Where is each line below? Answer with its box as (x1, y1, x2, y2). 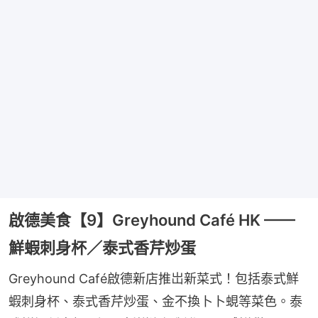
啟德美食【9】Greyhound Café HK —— (9, 211, 295, 230)
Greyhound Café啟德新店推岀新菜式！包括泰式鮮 (9, 271, 299, 287)
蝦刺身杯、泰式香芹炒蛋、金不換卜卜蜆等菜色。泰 (9, 294, 302, 309)
